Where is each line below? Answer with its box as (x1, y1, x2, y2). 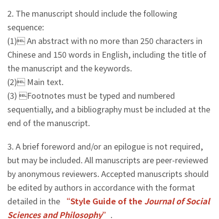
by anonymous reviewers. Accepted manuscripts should (7, 168, 209, 180)
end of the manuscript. (7, 117, 90, 129)
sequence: (7, 21, 44, 33)
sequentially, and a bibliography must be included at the (7, 103, 210, 115)
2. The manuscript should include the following (7, 7, 177, 20)
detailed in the (7, 195, 60, 207)
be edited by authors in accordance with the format (7, 181, 195, 194)
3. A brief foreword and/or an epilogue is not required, (7, 140, 203, 153)
